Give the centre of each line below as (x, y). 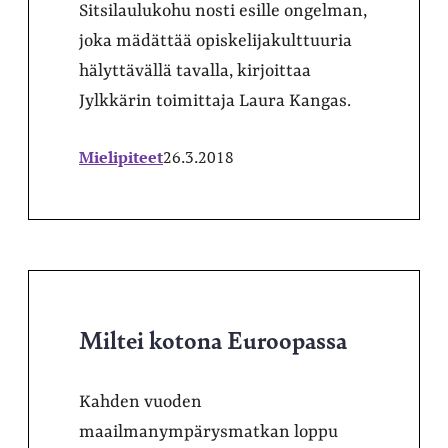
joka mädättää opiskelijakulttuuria (215, 40)
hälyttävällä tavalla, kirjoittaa (195, 70)
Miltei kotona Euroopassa (213, 338)
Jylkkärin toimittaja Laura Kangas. (215, 100)
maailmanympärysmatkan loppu (208, 431)
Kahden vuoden (140, 401)
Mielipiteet (121, 156)
